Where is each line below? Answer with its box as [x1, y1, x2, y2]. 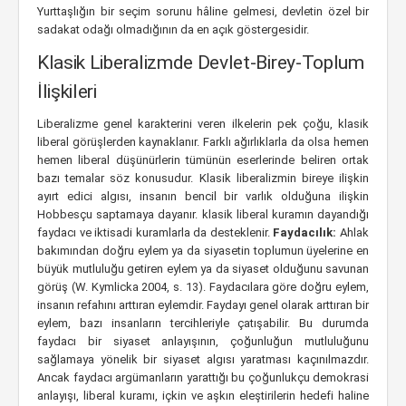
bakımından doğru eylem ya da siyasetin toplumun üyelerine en [37, 244, 369, 257]
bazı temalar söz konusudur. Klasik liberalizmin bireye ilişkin [37, 171, 369, 185]
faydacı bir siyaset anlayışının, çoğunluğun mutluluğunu [37, 334, 369, 348]
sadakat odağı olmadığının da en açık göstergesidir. [37, 23, 309, 36]
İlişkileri [37, 81, 97, 102]
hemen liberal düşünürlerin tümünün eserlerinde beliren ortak [37, 153, 369, 167]
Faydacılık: [273, 226, 341, 239]
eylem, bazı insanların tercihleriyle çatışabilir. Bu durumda [37, 316, 369, 330]
